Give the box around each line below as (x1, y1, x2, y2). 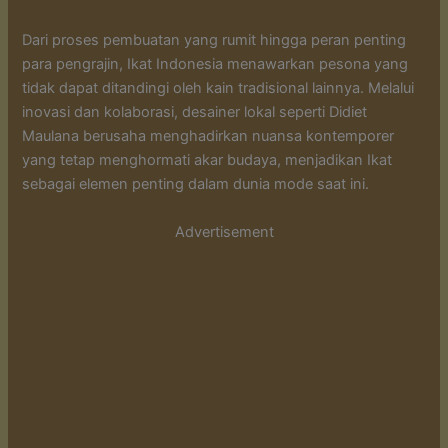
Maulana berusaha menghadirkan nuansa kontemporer (22, 127, 395, 146)
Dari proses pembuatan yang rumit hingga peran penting (22, 31, 407, 50)
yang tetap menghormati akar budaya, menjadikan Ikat (22, 151, 393, 170)
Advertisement (174, 222, 274, 241)
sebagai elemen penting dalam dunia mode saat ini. (22, 175, 370, 194)
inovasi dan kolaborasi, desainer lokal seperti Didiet (22, 103, 368, 122)
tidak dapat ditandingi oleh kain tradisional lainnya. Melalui (22, 79, 415, 98)
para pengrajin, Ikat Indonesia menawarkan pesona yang (22, 55, 409, 74)
